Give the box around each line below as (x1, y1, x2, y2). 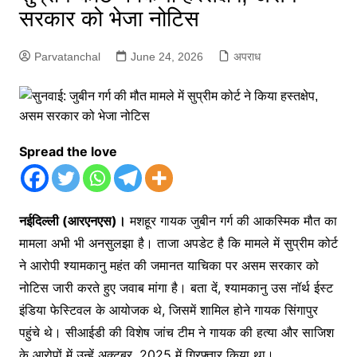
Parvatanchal (33, 50, 100, 63)
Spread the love (18, 143, 117, 159)
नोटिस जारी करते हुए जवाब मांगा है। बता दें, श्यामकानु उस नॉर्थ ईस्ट (18, 280, 333, 296)
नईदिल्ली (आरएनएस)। (18, 213, 126, 229)
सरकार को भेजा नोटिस (18, 6, 199, 31)
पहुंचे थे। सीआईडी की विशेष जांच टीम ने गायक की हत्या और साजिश (18, 324, 334, 340)
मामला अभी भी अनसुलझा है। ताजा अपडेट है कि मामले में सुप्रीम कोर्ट (18, 235, 338, 251)
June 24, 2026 (130, 50, 203, 63)
